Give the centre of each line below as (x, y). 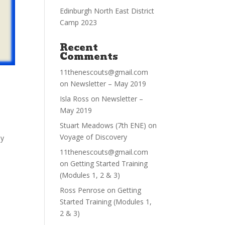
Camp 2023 (79, 23)
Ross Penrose (83, 190)
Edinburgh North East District (107, 11)
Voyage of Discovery (94, 137)
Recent (79, 48)
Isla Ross (75, 99)
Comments (89, 57)
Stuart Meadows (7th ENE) (103, 126)
